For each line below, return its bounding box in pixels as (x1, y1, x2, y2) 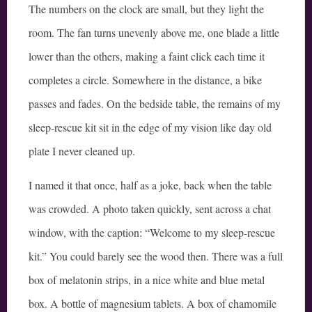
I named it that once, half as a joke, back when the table (29, 178, 272, 193)
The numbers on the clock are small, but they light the (29, 1, 264, 17)
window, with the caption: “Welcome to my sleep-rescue (29, 225, 275, 240)
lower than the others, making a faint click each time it (29, 49, 265, 64)
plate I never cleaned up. (29, 143, 135, 159)
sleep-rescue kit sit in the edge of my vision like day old (29, 120, 272, 135)
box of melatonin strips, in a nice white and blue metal (29, 272, 265, 288)
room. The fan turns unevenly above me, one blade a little (29, 25, 279, 40)
